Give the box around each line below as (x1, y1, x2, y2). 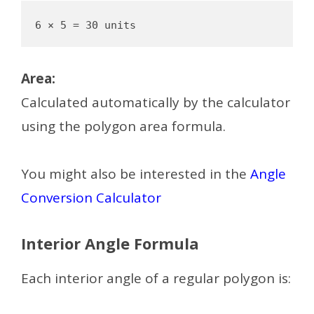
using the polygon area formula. (21, 117, 226, 136)
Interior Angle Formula (21, 232, 199, 254)
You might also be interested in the (21, 165, 250, 184)
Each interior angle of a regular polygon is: (21, 268, 291, 287)
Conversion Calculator (21, 189, 161, 207)
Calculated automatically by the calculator (21, 93, 290, 112)
